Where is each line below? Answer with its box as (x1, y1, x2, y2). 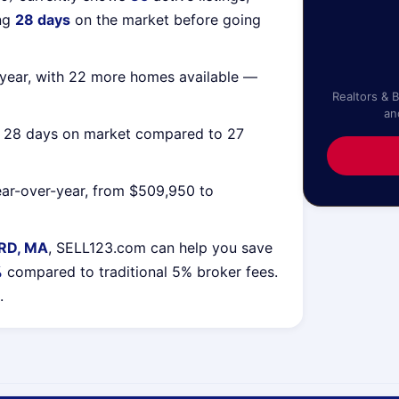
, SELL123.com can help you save (48, 239, 273, 256)
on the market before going (70, 11, 261, 28)
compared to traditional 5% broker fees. (3, 263, 278, 281)
